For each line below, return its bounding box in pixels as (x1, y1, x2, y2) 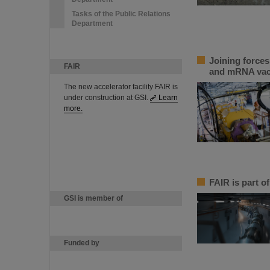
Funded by (64, 239, 99, 247)
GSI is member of (64, 194, 123, 202)
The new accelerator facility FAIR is (64, 83, 178, 91)
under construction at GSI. (64, 93, 150, 102)
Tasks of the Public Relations (72, 10, 171, 18)
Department (72, 19, 113, 28)
